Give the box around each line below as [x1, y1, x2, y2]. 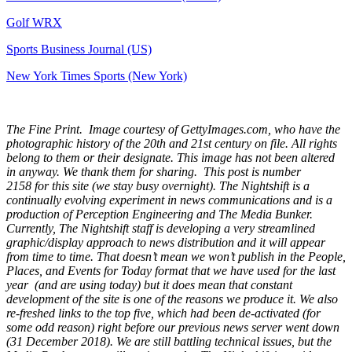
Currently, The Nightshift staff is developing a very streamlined [6, 221, 315, 235]
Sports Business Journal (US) [6, 42, 152, 56]
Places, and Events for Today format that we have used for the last [6, 263, 335, 277]
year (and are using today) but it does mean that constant [6, 277, 292, 291]
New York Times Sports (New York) [6, 68, 187, 82]
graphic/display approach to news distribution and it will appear [6, 235, 325, 249]
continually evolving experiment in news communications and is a [6, 192, 332, 207]
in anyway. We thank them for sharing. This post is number [6, 164, 301, 178]
